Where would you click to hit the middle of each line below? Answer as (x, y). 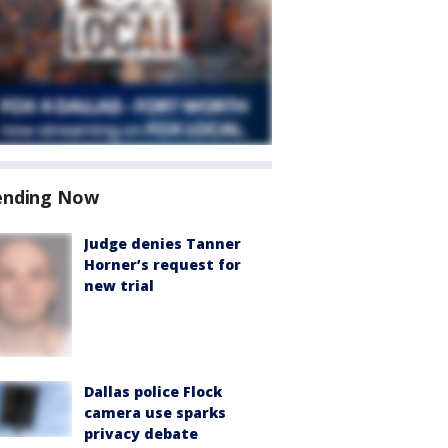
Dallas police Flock (153, 391)
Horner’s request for (162, 264)
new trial (119, 285)
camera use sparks (155, 412)
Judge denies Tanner (162, 243)
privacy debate (141, 433)
